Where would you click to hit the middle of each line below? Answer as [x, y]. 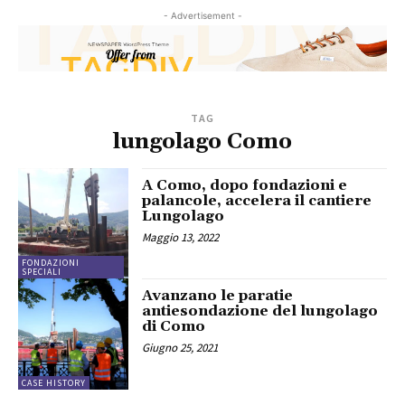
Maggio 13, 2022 [181, 237]
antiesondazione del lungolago [260, 311]
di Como [174, 327]
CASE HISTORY [54, 382]
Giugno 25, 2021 [180, 348]
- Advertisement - [202, 16]
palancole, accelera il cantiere [257, 200]
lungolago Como [202, 141]
